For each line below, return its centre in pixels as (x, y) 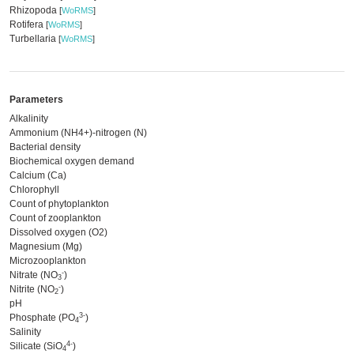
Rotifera (28, 24)
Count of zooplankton (55, 218)
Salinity (25, 332)
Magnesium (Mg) (46, 247)
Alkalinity (29, 119)
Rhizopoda (34, 10)
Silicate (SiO (36, 346)
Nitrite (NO (32, 289)
